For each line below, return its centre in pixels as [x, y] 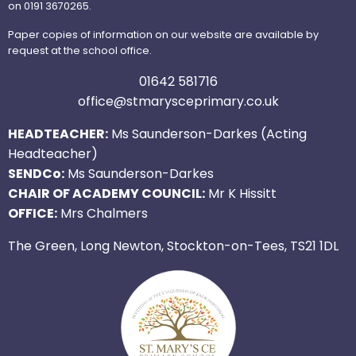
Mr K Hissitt [241, 194]
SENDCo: [36, 174]
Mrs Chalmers [103, 214]
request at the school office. [80, 51]
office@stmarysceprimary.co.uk [178, 102]
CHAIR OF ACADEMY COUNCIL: [106, 194]
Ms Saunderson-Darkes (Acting [207, 134]
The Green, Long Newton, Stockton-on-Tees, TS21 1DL [173, 246]
